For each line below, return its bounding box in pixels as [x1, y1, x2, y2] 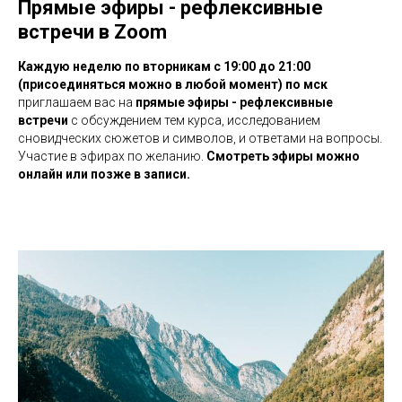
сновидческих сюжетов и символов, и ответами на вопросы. [18, 130, 382, 145]
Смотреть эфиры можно [206, 148, 360, 163]
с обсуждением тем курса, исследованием [68, 112, 320, 127]
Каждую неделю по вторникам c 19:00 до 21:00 [18, 58, 310, 74]
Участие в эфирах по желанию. [18, 148, 206, 163]
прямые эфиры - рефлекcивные [133, 94, 333, 109]
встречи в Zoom [18, 20, 167, 43]
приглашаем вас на [18, 94, 133, 109]
